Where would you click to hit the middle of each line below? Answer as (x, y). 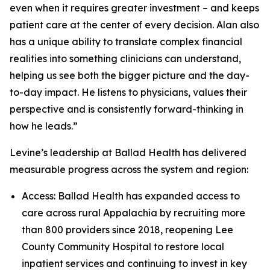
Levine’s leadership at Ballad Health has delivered (128, 152)
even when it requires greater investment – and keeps (134, 8)
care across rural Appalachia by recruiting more (133, 213)
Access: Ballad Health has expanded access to (131, 196)
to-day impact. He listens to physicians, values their (128, 92)
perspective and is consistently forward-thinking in (127, 109)
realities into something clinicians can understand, (125, 58)
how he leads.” (44, 126)
